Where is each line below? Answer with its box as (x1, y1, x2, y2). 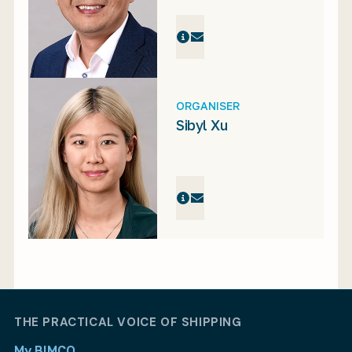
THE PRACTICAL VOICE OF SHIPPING (14, 314, 242, 330)
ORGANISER (176, 98, 240, 112)
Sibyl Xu (176, 115, 227, 134)
